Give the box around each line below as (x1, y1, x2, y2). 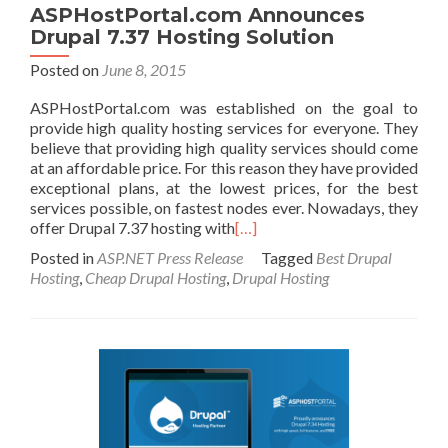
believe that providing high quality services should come (30, 138, 418, 157)
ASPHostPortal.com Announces (30, 3, 365, 27)
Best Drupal (316, 248, 392, 267)
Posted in (30, 248, 97, 267)
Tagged (261, 248, 316, 267)
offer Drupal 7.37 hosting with (30, 218, 235, 237)
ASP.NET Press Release (97, 248, 243, 267)
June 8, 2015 (102, 60, 186, 79)
